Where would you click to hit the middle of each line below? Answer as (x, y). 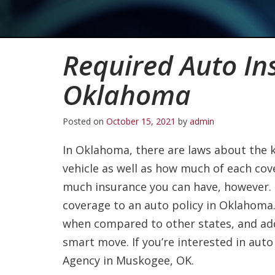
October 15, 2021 (141, 121)
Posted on (84, 121)
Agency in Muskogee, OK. (128, 260)
